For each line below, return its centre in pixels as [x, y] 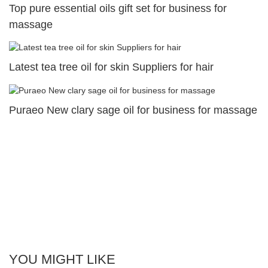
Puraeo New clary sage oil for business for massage [133, 110]
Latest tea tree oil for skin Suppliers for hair [111, 67]
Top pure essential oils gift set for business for [118, 9]
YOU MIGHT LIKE [62, 259]
